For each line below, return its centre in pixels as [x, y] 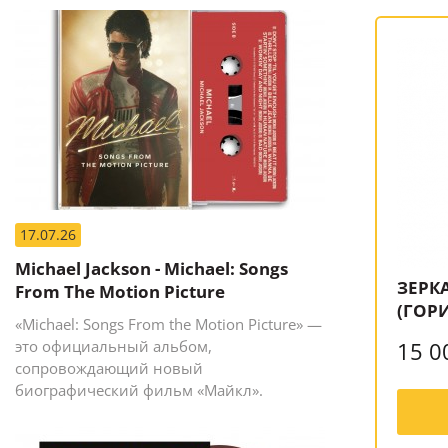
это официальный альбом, [113, 345]
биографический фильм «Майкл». [139, 389]
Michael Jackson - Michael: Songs [151, 268]
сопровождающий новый [109, 367]
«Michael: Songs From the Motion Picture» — [168, 323]
